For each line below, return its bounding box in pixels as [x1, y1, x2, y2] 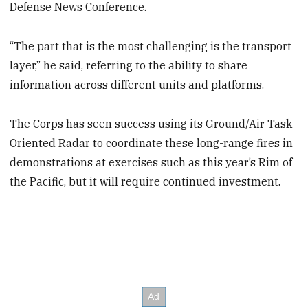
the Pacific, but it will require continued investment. [10, 174, 281, 188]
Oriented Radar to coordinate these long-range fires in [10, 135, 294, 150]
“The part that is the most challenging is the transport [10, 39, 292, 54]
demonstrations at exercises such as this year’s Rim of [10, 155, 293, 169]
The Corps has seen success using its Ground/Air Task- [10, 116, 296, 131]
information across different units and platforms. [10, 78, 265, 92]
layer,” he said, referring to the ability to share [10, 58, 248, 73]
